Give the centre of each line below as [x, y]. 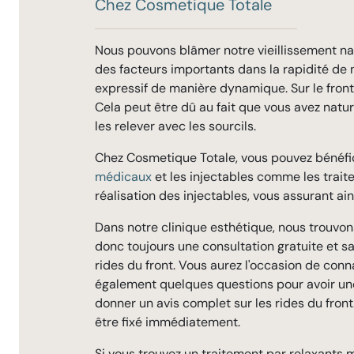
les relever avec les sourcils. [175, 126]
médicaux [123, 177]
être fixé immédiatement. [168, 322]
